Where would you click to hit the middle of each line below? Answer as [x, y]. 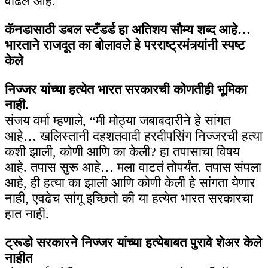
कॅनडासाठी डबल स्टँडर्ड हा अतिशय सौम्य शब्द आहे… [128, 30]
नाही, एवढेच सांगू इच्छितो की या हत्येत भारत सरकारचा [129, 199]
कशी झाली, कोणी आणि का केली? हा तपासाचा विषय [122, 152]
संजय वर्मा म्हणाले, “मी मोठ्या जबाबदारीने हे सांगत [118, 121]
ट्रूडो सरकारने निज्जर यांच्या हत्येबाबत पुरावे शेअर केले [133, 243]
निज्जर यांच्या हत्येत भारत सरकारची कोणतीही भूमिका [126, 90]
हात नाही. [27, 214]
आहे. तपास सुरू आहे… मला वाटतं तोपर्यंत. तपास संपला [133, 167]
